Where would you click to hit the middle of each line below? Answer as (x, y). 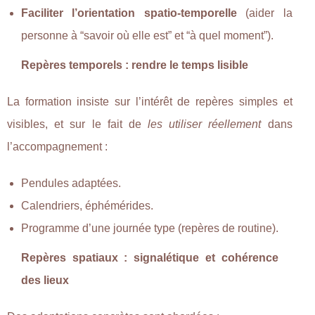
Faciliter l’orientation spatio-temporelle (129, 13)
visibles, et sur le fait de (78, 124)
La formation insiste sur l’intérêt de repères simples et (150, 101)
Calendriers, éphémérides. (87, 205)
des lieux (45, 280)
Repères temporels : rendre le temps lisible (135, 65)
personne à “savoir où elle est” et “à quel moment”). (147, 35)
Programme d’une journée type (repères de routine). (150, 228)
